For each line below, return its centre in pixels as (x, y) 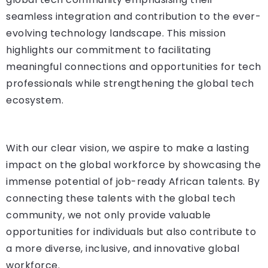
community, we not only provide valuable (109, 215)
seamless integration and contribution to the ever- (133, 17)
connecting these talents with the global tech (121, 199)
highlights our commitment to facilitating (109, 50)
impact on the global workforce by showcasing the (133, 165)
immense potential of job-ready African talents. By (133, 182)
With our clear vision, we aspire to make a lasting (127, 148)
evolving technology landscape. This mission (116, 33)
